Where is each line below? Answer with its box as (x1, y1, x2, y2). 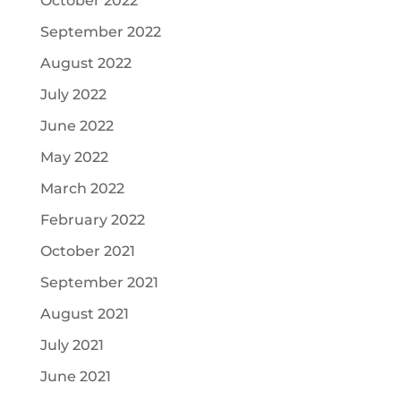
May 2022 (39, 149, 108, 166)
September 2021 (39, 274, 158, 291)
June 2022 (39, 117, 114, 134)
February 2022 (39, 211, 145, 228)
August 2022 (39, 55, 132, 72)
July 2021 (39, 337, 104, 354)
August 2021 (39, 305, 129, 322)
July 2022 (39, 86, 107, 103)
